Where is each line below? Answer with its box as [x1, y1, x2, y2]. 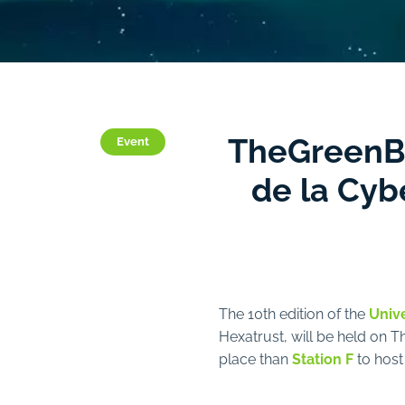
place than [219, 348, 292, 368]
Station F [292, 348, 353, 368]
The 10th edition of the [219, 303, 369, 323]
